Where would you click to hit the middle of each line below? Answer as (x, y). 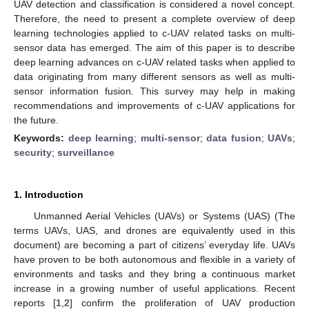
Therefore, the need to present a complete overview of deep (154, 18)
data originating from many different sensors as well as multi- (154, 76)
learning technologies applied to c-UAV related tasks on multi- (154, 33)
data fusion (234, 138)
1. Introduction (49, 194)
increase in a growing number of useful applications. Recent (154, 288)
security (33, 152)
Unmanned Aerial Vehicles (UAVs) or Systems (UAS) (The (164, 216)
